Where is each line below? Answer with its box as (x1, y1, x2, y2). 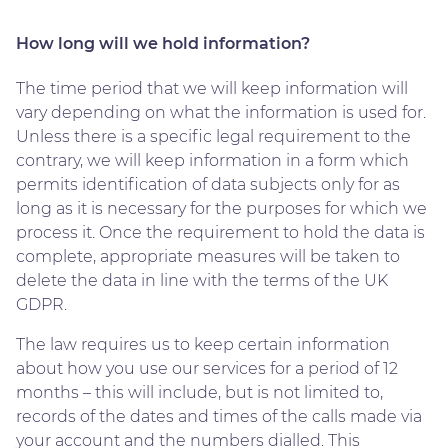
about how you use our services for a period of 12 (16, 358, 398, 378)
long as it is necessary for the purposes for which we (16, 198, 427, 218)
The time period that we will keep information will (16, 78, 408, 98)
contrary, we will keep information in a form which (16, 150, 409, 170)
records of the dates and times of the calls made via (16, 406, 422, 426)
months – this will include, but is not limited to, (16, 382, 383, 402)
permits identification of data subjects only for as (16, 174, 400, 194)
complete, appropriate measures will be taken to (16, 246, 400, 266)
